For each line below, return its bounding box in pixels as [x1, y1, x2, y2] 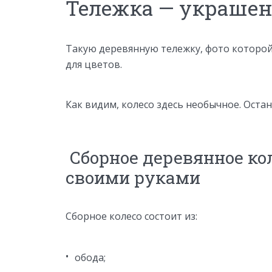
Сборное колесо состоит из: [66, 209, 197, 223]
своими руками [66, 166, 200, 189]
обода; [75, 251, 106, 265]
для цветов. [66, 57, 122, 71]
